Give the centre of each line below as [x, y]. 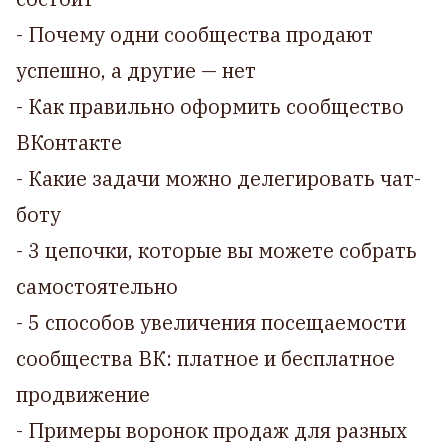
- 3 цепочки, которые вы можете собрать [216, 250]
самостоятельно [97, 286]
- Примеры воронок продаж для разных [211, 430]
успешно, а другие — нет [136, 70]
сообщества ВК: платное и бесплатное [205, 358]
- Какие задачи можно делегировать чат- [218, 178]
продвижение [83, 394]
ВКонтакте [69, 142]
